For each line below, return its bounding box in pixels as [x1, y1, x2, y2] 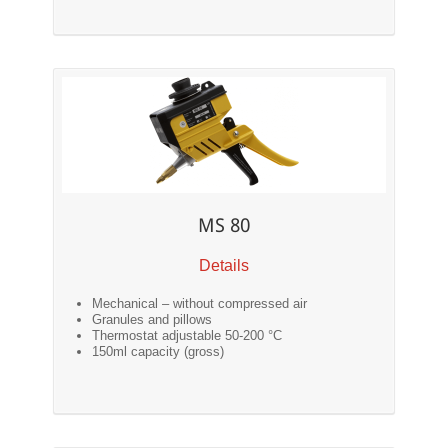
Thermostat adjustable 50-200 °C [92, 328, 283, 344]
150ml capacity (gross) [92, 344, 225, 360]
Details [198, 256, 249, 274]
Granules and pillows [92, 312, 213, 328]
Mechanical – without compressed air [92, 296, 308, 312]
